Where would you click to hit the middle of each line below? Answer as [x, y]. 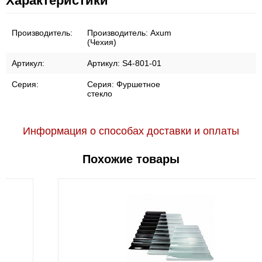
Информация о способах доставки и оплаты [131, 131]
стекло [100, 94]
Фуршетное [138, 84]
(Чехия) [102, 42]
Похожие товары [131, 159]
